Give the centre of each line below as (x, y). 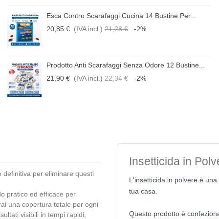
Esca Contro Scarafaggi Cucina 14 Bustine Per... (121, 16)
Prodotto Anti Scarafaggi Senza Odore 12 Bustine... (125, 65)
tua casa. (143, 191)
